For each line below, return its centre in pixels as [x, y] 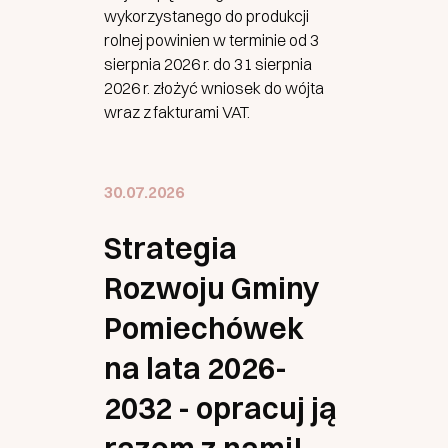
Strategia [170, 248]
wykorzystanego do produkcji [206, 16]
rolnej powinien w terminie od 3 [211, 40]
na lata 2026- [195, 368]
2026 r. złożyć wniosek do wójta [214, 88]
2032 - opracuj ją [220, 408]
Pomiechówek [204, 328]
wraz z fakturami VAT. [177, 112]
